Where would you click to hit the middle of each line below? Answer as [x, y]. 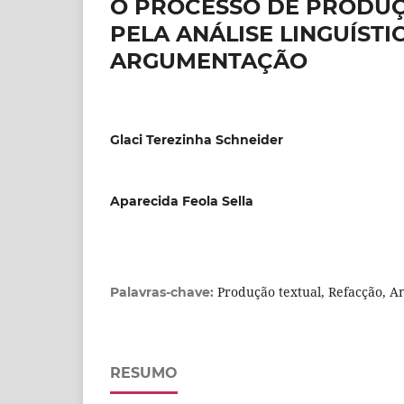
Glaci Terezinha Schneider [197, 140]
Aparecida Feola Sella [182, 202]
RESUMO [144, 373]
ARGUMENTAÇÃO [209, 61]
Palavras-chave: [164, 293]
